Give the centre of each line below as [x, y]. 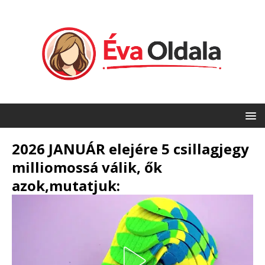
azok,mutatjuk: [66, 186]
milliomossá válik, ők [87, 167]
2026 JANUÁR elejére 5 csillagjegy [130, 149]
